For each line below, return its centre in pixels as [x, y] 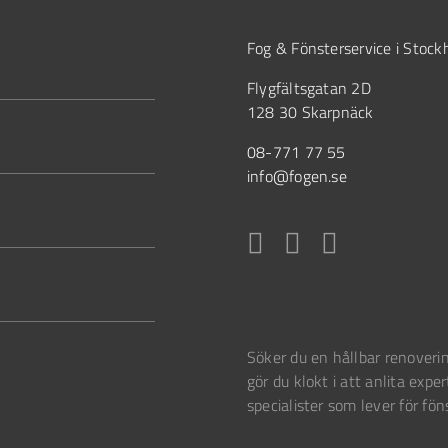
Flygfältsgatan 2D [308, 87]
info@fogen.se [296, 175]
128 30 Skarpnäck [310, 111]
